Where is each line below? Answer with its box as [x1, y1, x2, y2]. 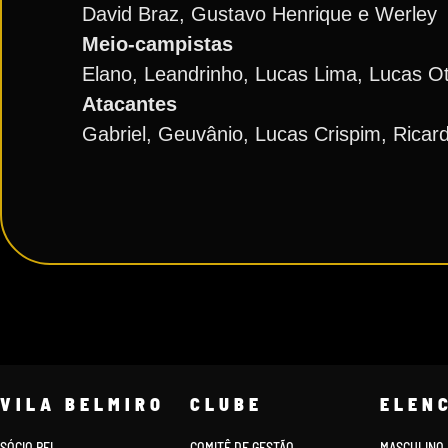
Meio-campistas [82, 33, 233, 55]
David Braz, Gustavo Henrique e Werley [82, 3, 437, 25]
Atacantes [82, 93, 177, 115]
